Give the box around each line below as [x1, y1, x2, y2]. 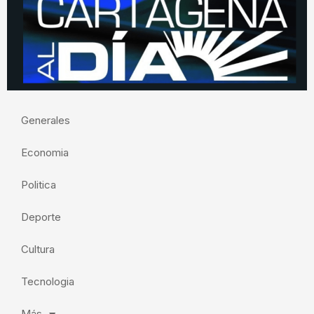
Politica [21, 178, 56, 192]
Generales [21, 114, 70, 128]
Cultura [21, 243, 55, 257]
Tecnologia [21, 275, 74, 289]
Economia [21, 146, 69, 160]
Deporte [21, 210, 61, 224]
